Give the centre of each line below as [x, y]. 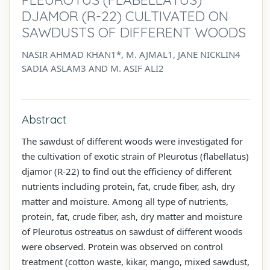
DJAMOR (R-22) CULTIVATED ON [125, 16]
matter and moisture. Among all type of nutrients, [125, 201]
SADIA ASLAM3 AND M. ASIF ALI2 [93, 68]
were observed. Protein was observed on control [122, 246]
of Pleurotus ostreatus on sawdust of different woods [132, 231]
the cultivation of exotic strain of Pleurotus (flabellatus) [135, 156]
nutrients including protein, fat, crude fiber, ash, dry [128, 186]
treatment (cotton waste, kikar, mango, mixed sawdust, [136, 261]
